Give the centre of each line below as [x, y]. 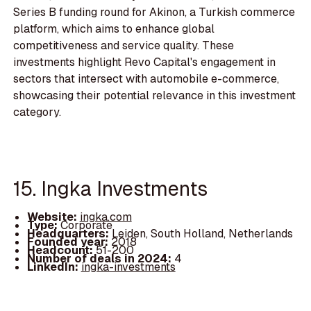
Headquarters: [69, 234]
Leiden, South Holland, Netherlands [202, 234]
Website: [53, 217]
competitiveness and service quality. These [124, 46]
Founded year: [69, 242]
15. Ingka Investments [111, 188]
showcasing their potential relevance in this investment [155, 96]
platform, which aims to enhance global [114, 29]
